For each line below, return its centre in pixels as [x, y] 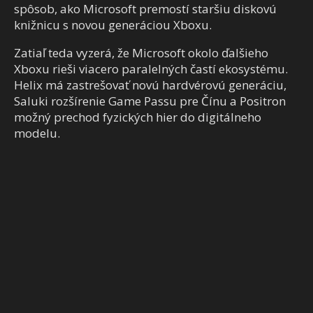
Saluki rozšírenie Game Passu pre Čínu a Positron [150, 101]
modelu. [37, 133]
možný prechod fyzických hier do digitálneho [138, 117]
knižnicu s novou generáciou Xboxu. [113, 25]
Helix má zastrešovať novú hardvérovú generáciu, [150, 85]
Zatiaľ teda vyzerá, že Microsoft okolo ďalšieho [141, 53]
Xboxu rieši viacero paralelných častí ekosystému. [151, 69]
